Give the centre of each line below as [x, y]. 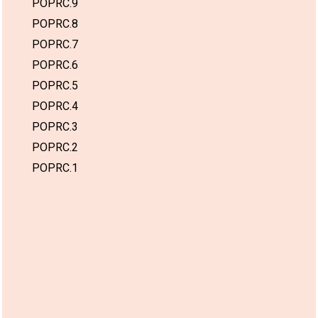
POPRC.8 [55, 23]
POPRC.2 [55, 147]
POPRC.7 [55, 44]
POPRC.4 [55, 106]
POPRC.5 [55, 85]
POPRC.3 [55, 126]
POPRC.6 [55, 65]
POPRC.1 [55, 168]
